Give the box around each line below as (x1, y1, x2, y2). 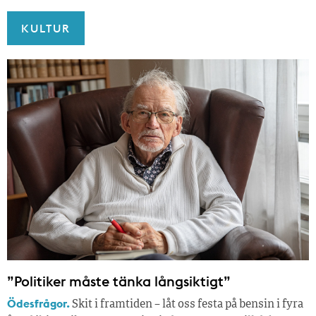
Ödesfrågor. (7, 296, 70, 310)
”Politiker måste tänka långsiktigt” (7, 272, 231, 290)
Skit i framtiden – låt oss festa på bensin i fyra (70, 298, 303, 310)
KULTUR (21, 20, 71, 35)
